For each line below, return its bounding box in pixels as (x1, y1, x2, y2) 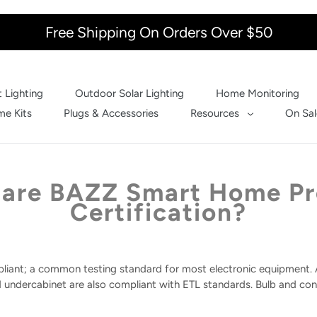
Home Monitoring (216, 87, 299, 100)
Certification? (69, 197, 247, 227)
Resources (190, 107, 240, 120)
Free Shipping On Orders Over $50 (45, 23, 272, 41)
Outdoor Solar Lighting (75, 87, 184, 100)
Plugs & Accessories (64, 107, 159, 120)
